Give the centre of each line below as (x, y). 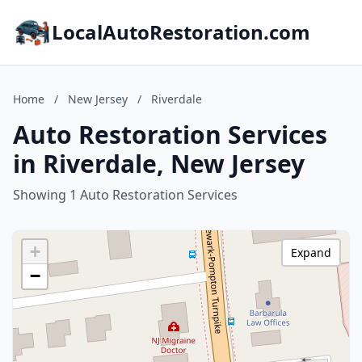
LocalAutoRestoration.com (181, 32)
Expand (311, 253)
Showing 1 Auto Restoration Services (125, 195)
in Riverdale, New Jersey (159, 164)
